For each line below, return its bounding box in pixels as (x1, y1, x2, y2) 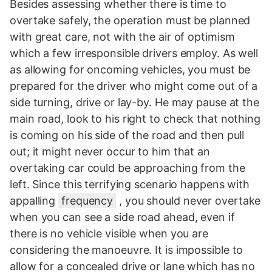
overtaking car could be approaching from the (10, 161, 245, 174)
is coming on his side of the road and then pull (10, 128, 245, 141)
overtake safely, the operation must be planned (10, 13, 251, 27)
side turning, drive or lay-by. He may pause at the (10, 95, 259, 109)
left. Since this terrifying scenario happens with (10, 177, 250, 191)
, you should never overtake (116, 194, 261, 207)
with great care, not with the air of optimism (10, 30, 235, 43)
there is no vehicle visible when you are (10, 226, 208, 240)
